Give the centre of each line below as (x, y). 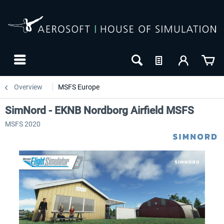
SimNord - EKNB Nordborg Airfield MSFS (99, 110)
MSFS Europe (79, 87)
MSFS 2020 (23, 124)
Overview (28, 87)
